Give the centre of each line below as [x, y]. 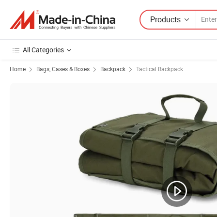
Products [165, 19]
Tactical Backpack [160, 69]
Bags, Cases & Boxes [63, 69]
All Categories [43, 50]
